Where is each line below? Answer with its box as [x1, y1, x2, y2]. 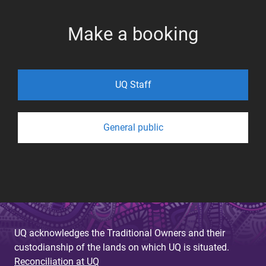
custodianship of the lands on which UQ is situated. [14, 241, 229, 253]
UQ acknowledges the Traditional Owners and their [14, 227, 225, 239]
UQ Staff [115, 78, 151, 90]
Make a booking [68, 23, 198, 45]
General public [103, 121, 163, 133]
